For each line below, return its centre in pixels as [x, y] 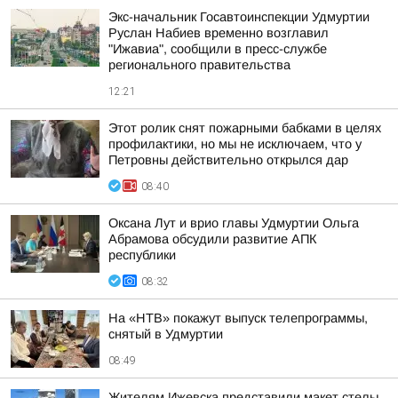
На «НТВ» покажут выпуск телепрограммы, [238, 318]
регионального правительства [199, 65]
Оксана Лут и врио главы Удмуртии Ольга [234, 223]
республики [142, 255]
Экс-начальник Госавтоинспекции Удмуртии [239, 17]
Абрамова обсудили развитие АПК [213, 239]
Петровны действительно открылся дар [228, 160]
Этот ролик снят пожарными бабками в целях [245, 128]
